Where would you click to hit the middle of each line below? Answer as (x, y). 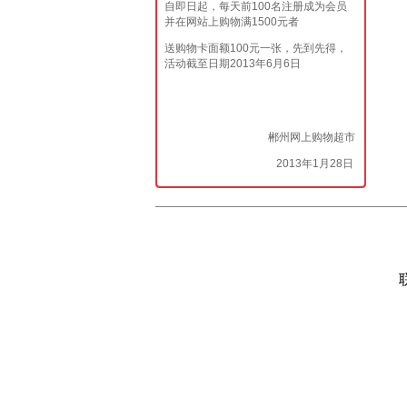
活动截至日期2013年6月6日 (232, 64)
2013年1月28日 (258, 164)
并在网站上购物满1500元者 (231, 22)
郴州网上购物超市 (259, 137)
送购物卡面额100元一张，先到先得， (255, 48)
